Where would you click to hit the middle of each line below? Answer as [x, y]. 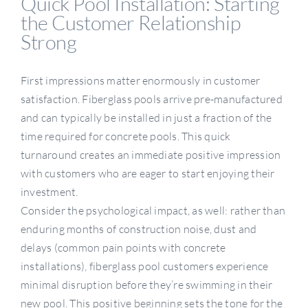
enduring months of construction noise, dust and [139, 229]
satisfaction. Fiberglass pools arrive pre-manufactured [151, 99]
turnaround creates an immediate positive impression [151, 154]
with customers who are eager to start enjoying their [147, 173]
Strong [48, 42]
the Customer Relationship [131, 22]
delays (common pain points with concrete [123, 247]
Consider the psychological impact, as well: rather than [153, 210]
